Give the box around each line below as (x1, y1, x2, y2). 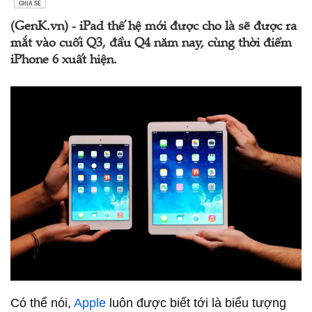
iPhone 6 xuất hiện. (10, 54, 117, 67)
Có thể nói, (10, 295, 74, 310)
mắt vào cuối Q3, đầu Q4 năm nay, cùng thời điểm (10, 38, 292, 50)
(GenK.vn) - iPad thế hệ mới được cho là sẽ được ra (10, 21, 297, 33)
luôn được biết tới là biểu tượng (106, 295, 286, 310)
